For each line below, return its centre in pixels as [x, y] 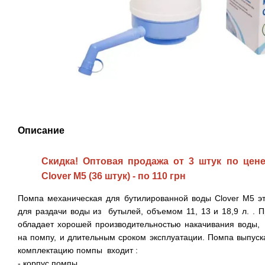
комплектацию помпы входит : [78, 250]
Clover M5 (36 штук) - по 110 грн [114, 176]
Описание [41, 130]
